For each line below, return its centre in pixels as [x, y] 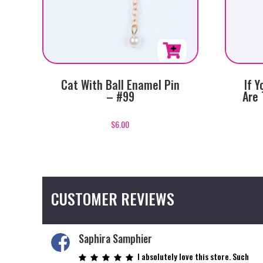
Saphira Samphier [116, 238]
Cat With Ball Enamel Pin [120, 85]
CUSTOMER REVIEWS [113, 198]
